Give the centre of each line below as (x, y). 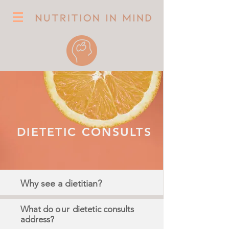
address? (37, 219)
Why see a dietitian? (61, 184)
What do (38, 209)
